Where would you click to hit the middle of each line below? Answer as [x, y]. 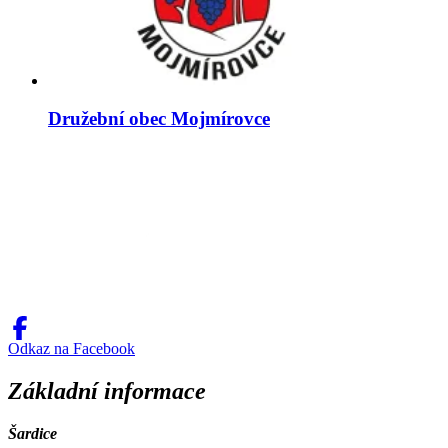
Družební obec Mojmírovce [159, 119]
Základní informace [107, 391]
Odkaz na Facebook [71, 349]
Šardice [32, 433]
